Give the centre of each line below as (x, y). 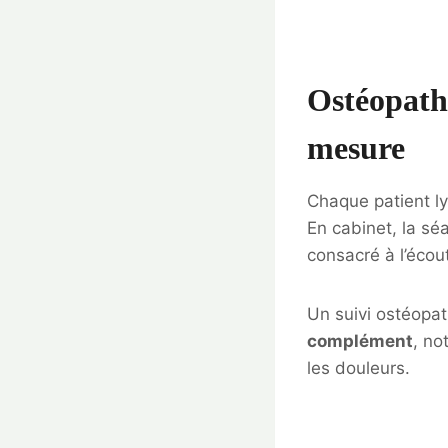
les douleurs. (358, 368)
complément (360, 341)
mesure (356, 148)
